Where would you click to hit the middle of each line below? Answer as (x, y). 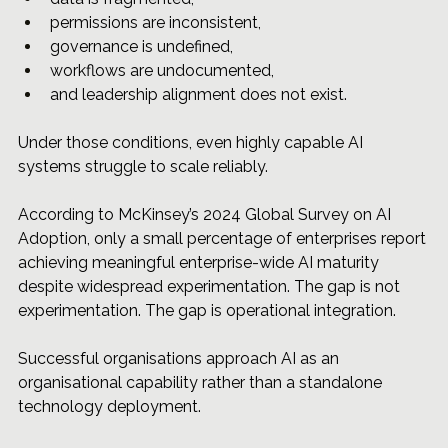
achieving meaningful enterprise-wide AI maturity (200, 263)
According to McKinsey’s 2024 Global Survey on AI (206, 215)
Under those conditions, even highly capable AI (192, 143)
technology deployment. (109, 407)
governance (94, 47)
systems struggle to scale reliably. (143, 167)
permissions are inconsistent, (157, 23)
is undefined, (187, 47)
